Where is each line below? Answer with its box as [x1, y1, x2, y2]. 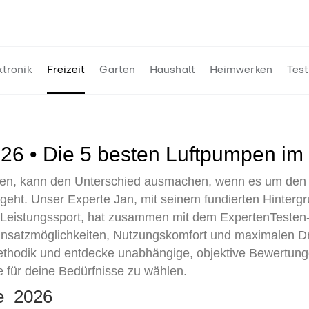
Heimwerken [209, 64, 272, 75]
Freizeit [46, 64, 86, 75]
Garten [99, 64, 136, 75]
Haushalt [150, 64, 195, 75]
